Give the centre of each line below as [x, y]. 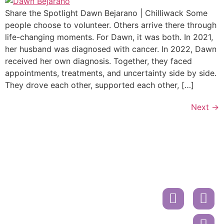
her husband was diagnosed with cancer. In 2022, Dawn [111, 49]
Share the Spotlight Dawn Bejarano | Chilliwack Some [106, 13]
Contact [183, 174]
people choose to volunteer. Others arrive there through [111, 25]
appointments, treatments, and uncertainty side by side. [111, 73]
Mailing [115, 191]
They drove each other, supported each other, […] [99, 85]
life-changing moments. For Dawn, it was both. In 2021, [109, 37]
